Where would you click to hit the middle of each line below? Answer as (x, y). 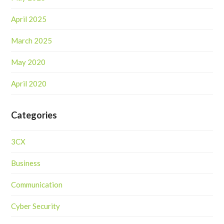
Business (26, 163)
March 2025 (32, 41)
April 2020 (29, 84)
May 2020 (28, 62)
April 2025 (29, 19)
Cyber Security (36, 206)
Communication (37, 185)
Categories (34, 115)
